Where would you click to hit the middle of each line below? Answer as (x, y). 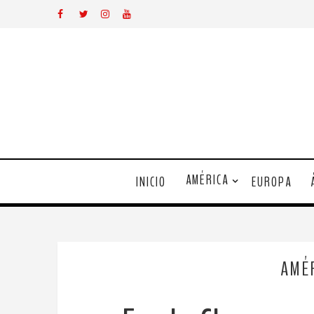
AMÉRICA (207, 180)
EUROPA (271, 182)
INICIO (151, 182)
